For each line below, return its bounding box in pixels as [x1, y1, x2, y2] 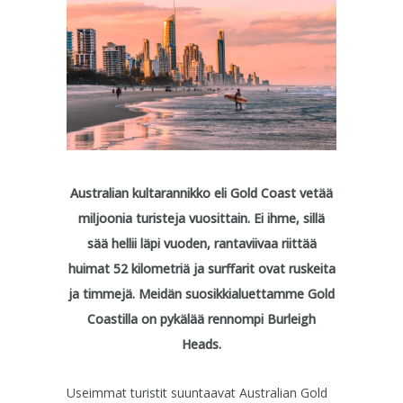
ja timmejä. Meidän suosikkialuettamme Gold [68, 285, 335, 303]
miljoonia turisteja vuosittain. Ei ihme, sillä [78, 210, 325, 228]
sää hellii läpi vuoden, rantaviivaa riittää [86, 235, 317, 253]
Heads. [182, 336, 221, 354]
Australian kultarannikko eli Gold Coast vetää [70, 184, 333, 202]
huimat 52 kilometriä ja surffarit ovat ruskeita [67, 260, 336, 278]
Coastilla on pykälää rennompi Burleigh [87, 310, 316, 328]
